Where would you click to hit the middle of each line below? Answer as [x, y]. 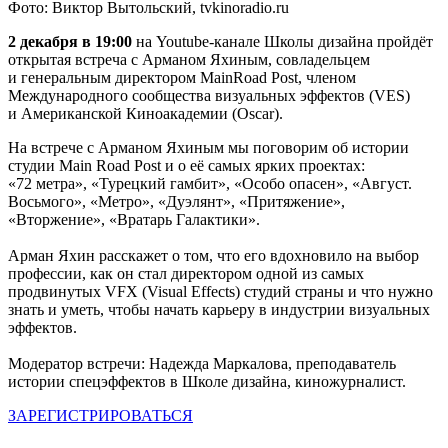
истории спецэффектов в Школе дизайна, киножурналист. [207, 382]
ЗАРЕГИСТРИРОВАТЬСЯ [100, 416]
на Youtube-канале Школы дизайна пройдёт [284, 42]
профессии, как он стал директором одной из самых [186, 274]
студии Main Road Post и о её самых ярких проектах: [186, 166]
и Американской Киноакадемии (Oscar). [145, 114]
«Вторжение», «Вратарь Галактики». [134, 220]
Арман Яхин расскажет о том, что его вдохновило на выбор [213, 256]
